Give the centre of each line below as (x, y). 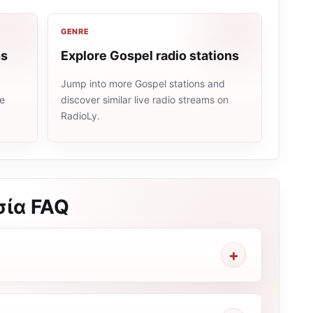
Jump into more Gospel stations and (143, 83)
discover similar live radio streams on (144, 100)
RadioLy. (80, 116)
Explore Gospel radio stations (150, 56)
